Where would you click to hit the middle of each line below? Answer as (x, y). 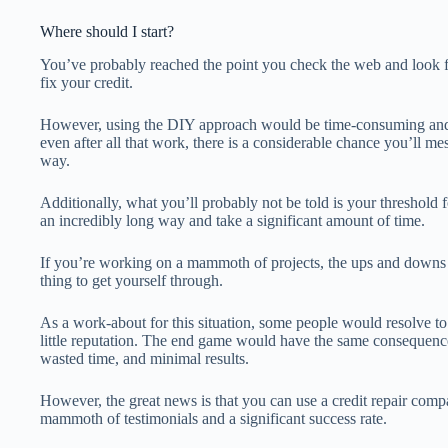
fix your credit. (86, 82)
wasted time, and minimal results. (144, 358)
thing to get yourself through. (131, 280)
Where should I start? (107, 31)
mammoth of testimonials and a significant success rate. (213, 418)
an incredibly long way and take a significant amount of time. (232, 220)
